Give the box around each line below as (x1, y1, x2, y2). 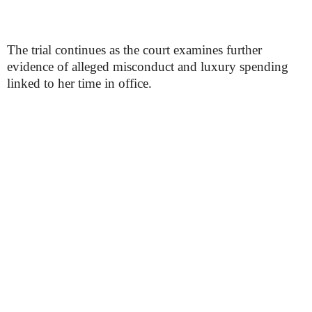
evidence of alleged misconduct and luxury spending (7, 59, 288, 74)
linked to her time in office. (7, 76, 152, 91)
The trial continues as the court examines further (7, 42, 262, 57)
